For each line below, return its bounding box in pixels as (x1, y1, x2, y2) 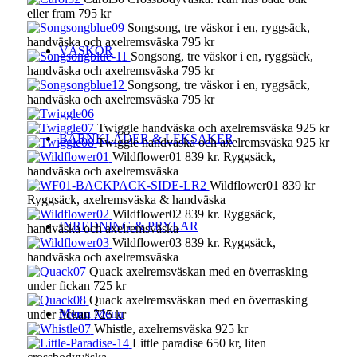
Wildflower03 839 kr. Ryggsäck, (112, 236, 276, 249)
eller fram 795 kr (26, 6, 111, 20)
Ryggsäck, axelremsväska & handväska (26, 193, 226, 206)
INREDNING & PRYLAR (58, 219, 198, 233)
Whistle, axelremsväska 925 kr (93, 322, 248, 335)
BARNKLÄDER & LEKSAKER (58, 131, 233, 145)
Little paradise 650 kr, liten (131, 336, 266, 350)
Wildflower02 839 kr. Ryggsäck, (112, 207, 276, 221)
